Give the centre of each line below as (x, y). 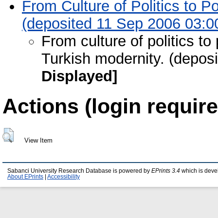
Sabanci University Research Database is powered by (79, 171)
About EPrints (25, 177)
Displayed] (79, 76)
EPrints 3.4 (166, 171)
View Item (38, 140)
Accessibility (64, 177)
